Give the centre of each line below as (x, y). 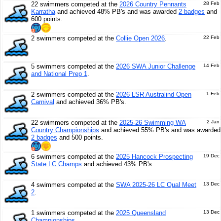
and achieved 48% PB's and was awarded (117, 12)
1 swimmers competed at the (74, 213)
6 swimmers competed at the (74, 157)
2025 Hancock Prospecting (154, 157)
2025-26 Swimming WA (153, 123)
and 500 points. (80, 137)
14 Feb (211, 65)
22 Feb (211, 37)
